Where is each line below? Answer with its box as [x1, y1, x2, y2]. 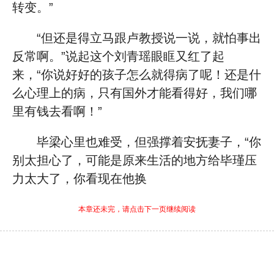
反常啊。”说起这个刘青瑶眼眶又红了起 [12, 50, 224, 63]
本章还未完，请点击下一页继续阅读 [78, 205, 196, 213]
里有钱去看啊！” [12, 105, 102, 118]
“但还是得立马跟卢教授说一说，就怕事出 [37, 31, 261, 45]
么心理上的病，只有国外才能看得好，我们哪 [12, 86, 257, 100]
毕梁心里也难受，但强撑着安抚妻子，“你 [37, 135, 261, 149]
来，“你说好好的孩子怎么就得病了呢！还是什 [12, 68, 261, 81]
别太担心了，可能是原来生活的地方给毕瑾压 [12, 154, 257, 167]
